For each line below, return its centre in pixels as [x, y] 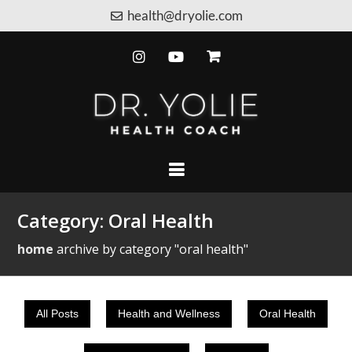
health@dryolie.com [185, 15]
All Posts [57, 314]
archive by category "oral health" [153, 249]
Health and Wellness [169, 314]
